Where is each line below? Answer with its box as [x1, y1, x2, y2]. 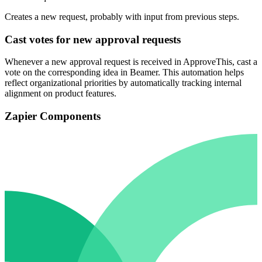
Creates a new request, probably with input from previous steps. [5, 11, 239, 22]
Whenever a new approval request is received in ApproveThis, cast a [5, 57, 257, 67]
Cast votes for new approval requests [5, 33, 181, 46]
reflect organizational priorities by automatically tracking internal [5, 78, 242, 88]
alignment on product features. [5, 88, 116, 99]
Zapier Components [5, 110, 101, 123]
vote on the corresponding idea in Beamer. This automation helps [5, 67, 244, 78]
